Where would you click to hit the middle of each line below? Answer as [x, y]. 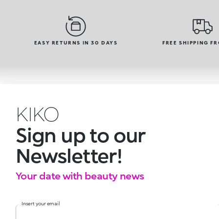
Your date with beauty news [80, 176]
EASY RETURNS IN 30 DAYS [76, 43]
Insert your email [41, 204]
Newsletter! [69, 155]
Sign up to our [81, 135]
